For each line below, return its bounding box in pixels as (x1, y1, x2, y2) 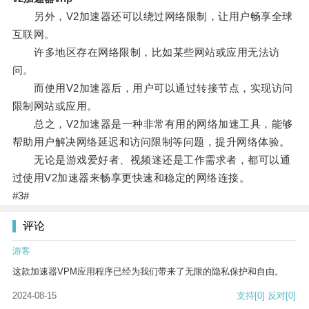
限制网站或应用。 (12, 100, 98, 112)
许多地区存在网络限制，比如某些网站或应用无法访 (12, 46, 280, 59)
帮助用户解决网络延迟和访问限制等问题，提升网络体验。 (12, 136, 290, 148)
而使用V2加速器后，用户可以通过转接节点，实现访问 (12, 82, 293, 94)
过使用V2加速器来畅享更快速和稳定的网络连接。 (12, 172, 250, 184)
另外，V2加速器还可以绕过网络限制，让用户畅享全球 (12, 10, 293, 23)
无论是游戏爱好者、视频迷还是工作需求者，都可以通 (12, 154, 291, 166)
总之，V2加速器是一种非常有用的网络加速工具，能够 (12, 118, 293, 130)
